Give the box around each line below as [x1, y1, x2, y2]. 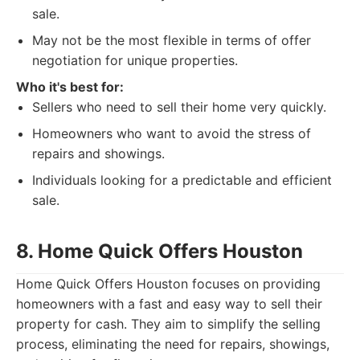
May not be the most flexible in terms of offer [32, 32, 311, 48]
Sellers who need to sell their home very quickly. [32, 99, 326, 115]
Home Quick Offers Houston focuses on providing [16, 276, 321, 292]
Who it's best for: [16, 79, 124, 95]
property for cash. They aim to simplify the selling [16, 316, 321, 332]
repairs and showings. [32, 145, 165, 162]
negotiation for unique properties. [32, 52, 238, 68]
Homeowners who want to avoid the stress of [32, 125, 311, 141]
